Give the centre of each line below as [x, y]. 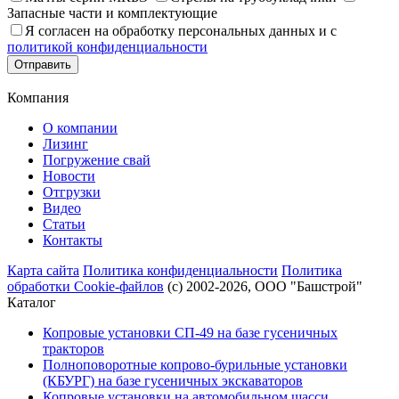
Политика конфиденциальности [180, 271]
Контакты [73, 240]
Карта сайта [43, 271]
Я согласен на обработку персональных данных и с [181, 31]
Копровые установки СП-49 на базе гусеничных [190, 333]
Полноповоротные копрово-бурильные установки [195, 365]
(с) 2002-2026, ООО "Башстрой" [265, 287]
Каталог [32, 303]
